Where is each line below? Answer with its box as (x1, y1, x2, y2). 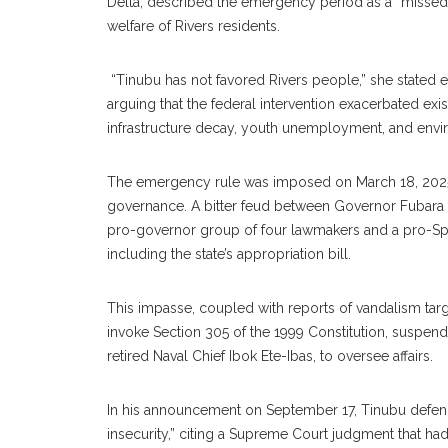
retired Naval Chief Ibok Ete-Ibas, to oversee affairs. (107, 348, 433, 364)
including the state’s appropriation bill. (107, 246, 351, 262)
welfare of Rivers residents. (107, 18, 280, 34)
